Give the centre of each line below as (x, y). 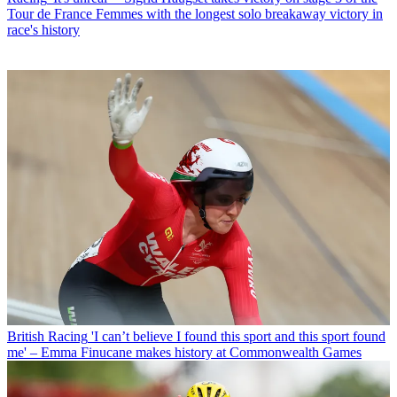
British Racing (47, 336)
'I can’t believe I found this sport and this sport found (238, 336)
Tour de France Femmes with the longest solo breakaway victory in (195, 14)
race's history (43, 30)
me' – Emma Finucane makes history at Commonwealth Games (184, 352)
